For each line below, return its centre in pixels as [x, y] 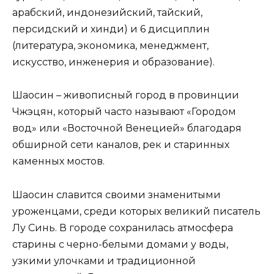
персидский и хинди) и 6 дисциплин [111, 29]
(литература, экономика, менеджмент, [110, 46]
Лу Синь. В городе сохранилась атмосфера [123, 228]
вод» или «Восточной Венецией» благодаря [127, 128]
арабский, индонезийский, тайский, [107, 13]
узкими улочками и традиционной [104, 261]
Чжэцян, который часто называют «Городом [124, 112]
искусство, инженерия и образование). [115, 62]
